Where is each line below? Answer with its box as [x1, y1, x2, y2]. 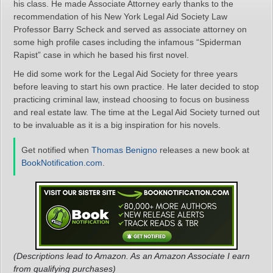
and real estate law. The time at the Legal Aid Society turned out [13, 107, 260, 117]
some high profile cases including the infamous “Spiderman [13, 37, 241, 47]
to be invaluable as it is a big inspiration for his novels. [13, 120, 221, 130]
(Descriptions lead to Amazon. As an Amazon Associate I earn [13, 251, 250, 261]
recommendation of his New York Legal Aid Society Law [13, 12, 227, 21]
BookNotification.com [21, 158, 102, 168]
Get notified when [21, 145, 91, 155]
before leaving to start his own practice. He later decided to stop [13, 82, 259, 91]
